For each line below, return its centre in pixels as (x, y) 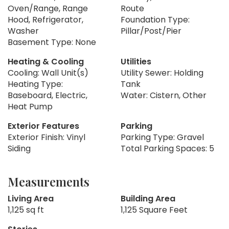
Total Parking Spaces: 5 (167, 149)
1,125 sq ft (26, 210)
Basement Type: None (52, 42)
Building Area (148, 199)
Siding (19, 149)
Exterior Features (43, 126)
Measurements (49, 182)
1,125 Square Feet (154, 210)
